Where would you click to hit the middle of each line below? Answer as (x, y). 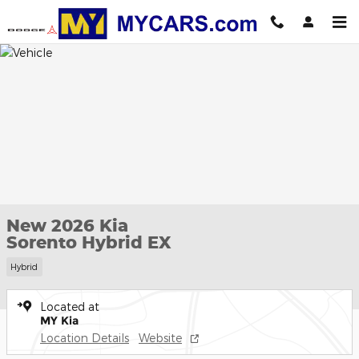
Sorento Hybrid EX (89, 242)
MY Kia (59, 320)
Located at (70, 306)
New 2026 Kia (67, 225)
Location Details (85, 337)
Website (160, 337)
